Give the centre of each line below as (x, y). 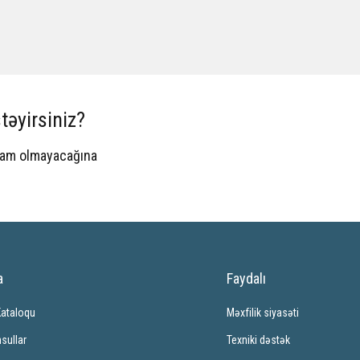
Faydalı (246, 278)
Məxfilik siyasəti (262, 313)
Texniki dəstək (258, 340)
